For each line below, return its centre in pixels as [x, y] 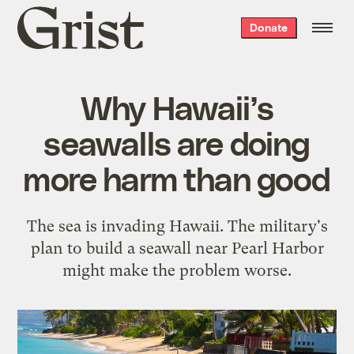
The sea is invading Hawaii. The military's [177, 226]
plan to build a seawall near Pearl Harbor [177, 248]
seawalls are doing [177, 142]
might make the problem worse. [177, 270]
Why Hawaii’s [177, 106]
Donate [268, 27]
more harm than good [177, 177]
